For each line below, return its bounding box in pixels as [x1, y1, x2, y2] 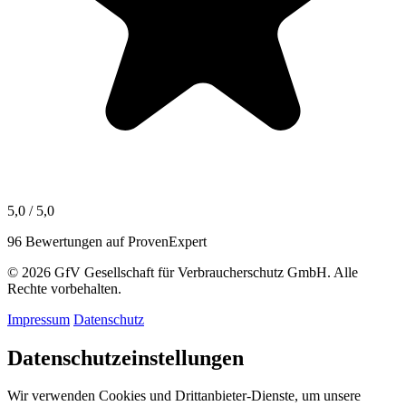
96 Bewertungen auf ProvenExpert [7, 233, 207, 249]
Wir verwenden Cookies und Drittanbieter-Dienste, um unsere [7, 388, 361, 404]
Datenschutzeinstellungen [7, 345, 244, 370]
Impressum [7, 311, 70, 327]
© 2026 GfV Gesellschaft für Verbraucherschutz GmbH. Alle [7, 264, 358, 280]
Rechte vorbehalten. [7, 280, 121, 296]
